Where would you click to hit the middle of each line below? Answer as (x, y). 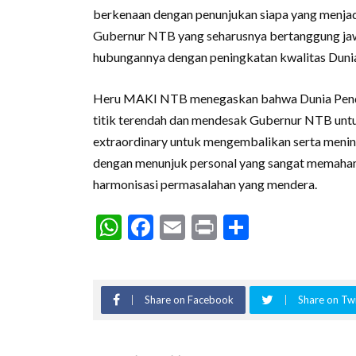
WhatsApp (183, 227)
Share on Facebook (189, 300)
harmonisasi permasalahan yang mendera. (205, 184)
